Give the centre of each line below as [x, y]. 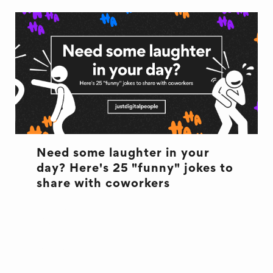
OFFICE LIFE [69, 248]
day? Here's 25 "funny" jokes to [135, 169]
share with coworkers [103, 184]
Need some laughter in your [123, 154]
